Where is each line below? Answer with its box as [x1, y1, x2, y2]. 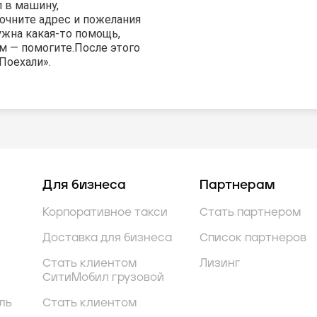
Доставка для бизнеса [42, 232, 172, 244]
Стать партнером [200, 207, 301, 219]
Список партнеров [200, 232, 306, 244]
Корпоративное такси [42, 207, 168, 219]
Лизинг [200, 258, 241, 270]
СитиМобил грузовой [42, 272, 164, 284]
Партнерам [200, 179, 275, 192]
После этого [74, 41, 140, 55]
